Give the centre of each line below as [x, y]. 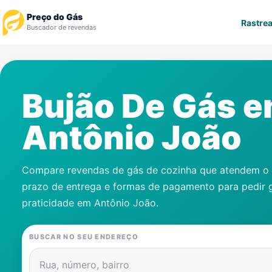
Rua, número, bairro [84, 265]
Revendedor [42, 100]
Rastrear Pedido [50, 70]
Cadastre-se [42, 162]
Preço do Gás [55, 17]
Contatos [35, 224]
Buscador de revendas [62, 27]
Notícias [33, 131]
